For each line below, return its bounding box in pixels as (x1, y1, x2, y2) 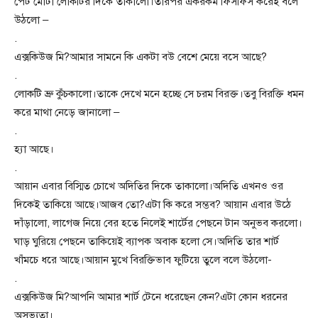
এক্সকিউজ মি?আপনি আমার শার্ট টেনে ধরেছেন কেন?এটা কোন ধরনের (14, 290, 287, 303)
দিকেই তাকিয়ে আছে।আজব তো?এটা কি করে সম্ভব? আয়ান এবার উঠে (14, 198, 291, 211)
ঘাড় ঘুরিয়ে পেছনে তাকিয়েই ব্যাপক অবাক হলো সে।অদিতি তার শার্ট (14, 235, 279, 248)
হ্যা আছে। (14, 143, 54, 155)
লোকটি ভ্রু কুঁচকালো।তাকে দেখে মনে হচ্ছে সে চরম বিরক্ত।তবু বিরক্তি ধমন (14, 87, 304, 100)
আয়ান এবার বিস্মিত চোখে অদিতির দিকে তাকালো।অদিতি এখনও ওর (14, 180, 283, 192)
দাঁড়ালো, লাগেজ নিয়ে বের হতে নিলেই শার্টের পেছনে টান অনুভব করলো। (14, 216, 302, 229)
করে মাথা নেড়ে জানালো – (14, 106, 119, 119)
